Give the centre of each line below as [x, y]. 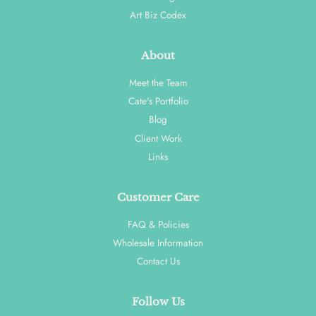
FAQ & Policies [158, 224]
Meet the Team [158, 82]
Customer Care [158, 197]
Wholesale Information [158, 243]
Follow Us [158, 301]
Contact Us [158, 261]
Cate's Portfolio [158, 101]
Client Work [158, 138]
